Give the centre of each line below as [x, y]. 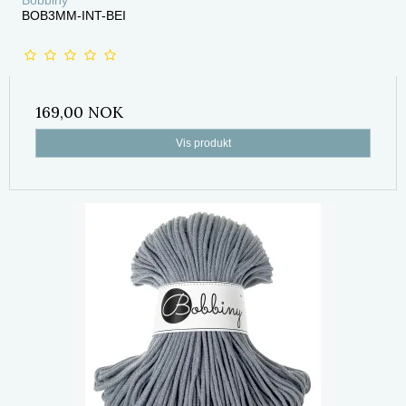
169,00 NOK [79, 111]
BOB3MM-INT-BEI [74, 15]
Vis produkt [203, 143]
